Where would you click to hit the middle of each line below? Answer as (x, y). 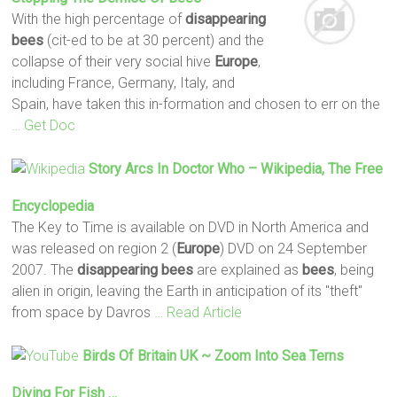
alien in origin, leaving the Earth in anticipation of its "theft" (187, 291)
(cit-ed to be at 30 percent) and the (154, 40)
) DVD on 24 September (294, 248)
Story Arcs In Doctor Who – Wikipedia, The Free (236, 168)
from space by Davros (83, 312)
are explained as (248, 269)
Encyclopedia (53, 206)
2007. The (45, 269)
